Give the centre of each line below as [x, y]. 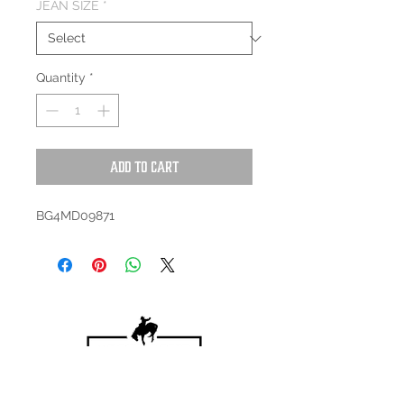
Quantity [61, 78]
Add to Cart [144, 167]
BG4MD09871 [75, 216]
